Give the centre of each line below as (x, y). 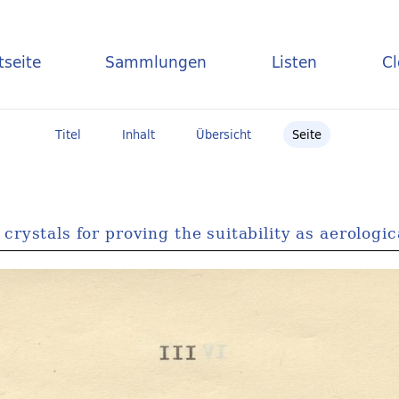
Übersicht (223, 134)
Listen (295, 61)
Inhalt (138, 134)
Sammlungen (156, 61)
